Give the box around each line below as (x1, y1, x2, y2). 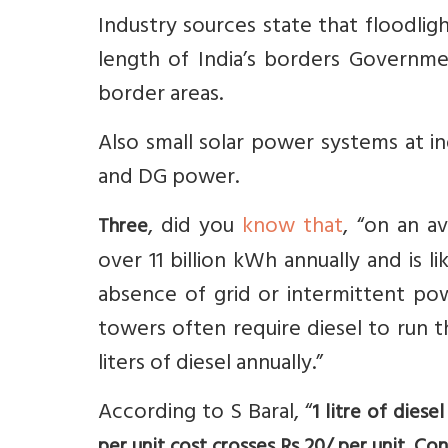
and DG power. (98, 158, 239, 200)
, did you (148, 207, 243, 249)
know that (242, 207, 344, 249)
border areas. (98, 75, 223, 117)
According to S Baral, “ (98, 393, 313, 435)
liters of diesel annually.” (98, 344, 323, 386)
